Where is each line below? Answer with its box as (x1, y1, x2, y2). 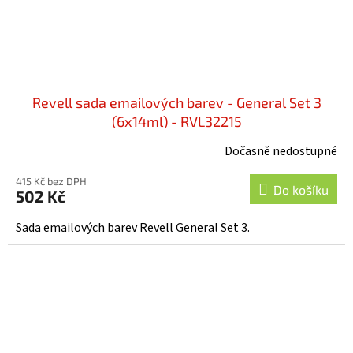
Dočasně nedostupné (225, 142, 337, 160)
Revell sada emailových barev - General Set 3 (32, 93, 321, 111)
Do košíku (273, 181, 329, 197)
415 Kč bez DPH (16, 174, 87, 188)
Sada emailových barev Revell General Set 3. (16, 218, 250, 236)
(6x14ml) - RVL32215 (111, 112, 242, 130)
